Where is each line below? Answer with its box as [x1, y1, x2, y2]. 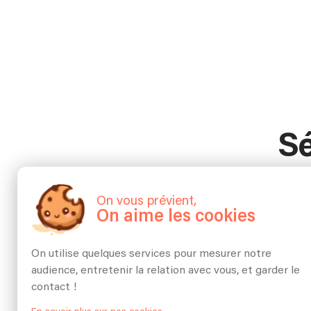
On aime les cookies [96, 207, 256, 226]
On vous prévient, [96, 194, 197, 208]
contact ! [31, 280, 76, 293]
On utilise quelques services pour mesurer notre [31, 247, 271, 260]
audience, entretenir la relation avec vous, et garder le [31, 264, 300, 276]
